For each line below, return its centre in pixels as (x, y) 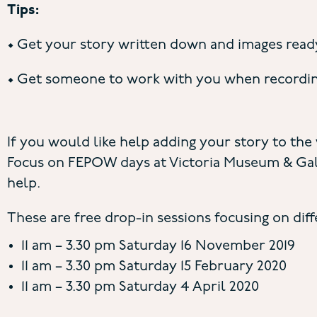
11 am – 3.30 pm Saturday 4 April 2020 (140, 288)
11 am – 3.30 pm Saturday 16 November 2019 (158, 247)
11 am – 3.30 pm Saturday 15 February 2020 (154, 267)
